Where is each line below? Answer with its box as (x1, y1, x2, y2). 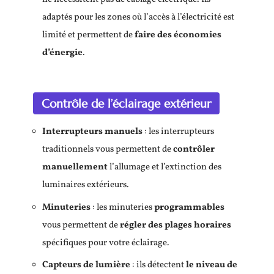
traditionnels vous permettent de (42, 143, 173, 156)
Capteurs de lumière (42, 259, 130, 272)
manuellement (42, 161, 108, 174)
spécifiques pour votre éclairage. (42, 236, 169, 250)
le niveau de (186, 259, 237, 272)
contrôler (173, 143, 215, 156)
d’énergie (42, 46, 83, 59)
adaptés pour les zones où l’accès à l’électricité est (42, 10, 234, 24)
